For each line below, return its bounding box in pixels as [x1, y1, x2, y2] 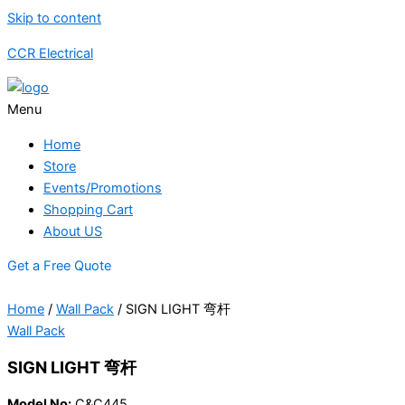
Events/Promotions [43, 179, 162, 196]
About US [43, 222, 102, 240]
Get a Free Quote [7, 258, 111, 275]
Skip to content [7, 10, 101, 26]
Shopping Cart [43, 201, 133, 218]
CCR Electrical [7, 44, 93, 61]
